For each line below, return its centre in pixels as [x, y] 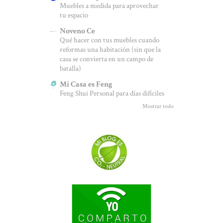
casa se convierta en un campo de [107, 59]
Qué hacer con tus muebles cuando [110, 40]
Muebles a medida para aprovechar [109, 6]
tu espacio [74, 15]
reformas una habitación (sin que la [110, 50]
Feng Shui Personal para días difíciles [112, 94]
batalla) [70, 69]
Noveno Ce [77, 31]
